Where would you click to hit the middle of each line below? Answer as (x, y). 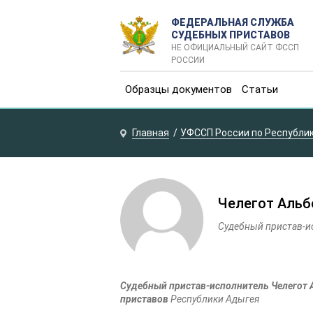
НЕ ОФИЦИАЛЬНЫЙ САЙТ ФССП (235, 48)
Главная (151, 133)
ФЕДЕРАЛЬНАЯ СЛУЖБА (233, 22)
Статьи (260, 89)
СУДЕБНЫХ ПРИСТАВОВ (231, 35)
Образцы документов (179, 89)
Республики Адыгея (215, 299)
